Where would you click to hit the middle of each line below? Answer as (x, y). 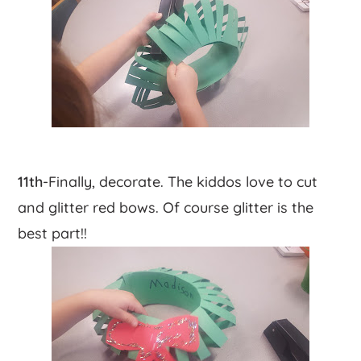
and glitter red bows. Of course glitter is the (166, 207)
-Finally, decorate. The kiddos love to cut (180, 181)
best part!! (53, 233)
